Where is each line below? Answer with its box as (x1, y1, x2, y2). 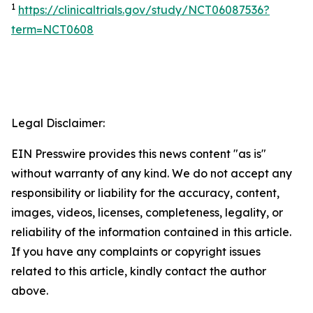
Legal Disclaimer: (11, 116, 105, 130)
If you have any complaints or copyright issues (11, 245, 261, 259)
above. (11, 284, 48, 298)
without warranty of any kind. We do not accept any (11, 166, 292, 180)
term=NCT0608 (11, 22, 94, 36)
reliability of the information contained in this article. (11, 225, 291, 239)
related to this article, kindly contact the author (11, 264, 266, 278)
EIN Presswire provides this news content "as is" (11, 147, 266, 161)
